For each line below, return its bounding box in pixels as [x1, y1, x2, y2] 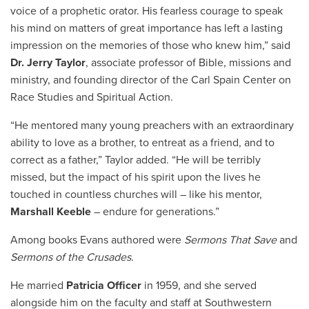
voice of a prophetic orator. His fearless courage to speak [10, 3, 283, 18]
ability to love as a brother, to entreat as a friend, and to [10, 135, 275, 150]
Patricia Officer [66, 278, 141, 292]
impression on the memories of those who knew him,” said [10, 38, 290, 52]
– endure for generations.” [91, 204, 219, 219]
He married [10, 278, 66, 292]
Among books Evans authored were [10, 232, 184, 247]
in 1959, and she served [141, 278, 257, 292]
